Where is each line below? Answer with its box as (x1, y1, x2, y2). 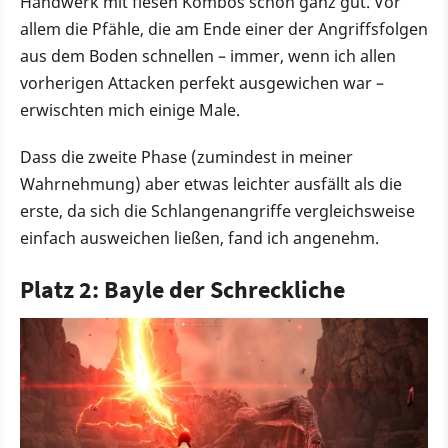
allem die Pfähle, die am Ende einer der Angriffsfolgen (20, 17, 428, 40)
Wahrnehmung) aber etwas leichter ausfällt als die (20, 172, 402, 195)
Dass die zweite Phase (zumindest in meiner (20, 145, 353, 168)
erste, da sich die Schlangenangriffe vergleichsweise (20, 199, 415, 222)
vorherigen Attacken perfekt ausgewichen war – (20, 71, 384, 94)
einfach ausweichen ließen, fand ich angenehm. (20, 226, 379, 249)
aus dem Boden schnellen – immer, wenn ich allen (20, 44, 396, 67)
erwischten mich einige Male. (20, 98, 240, 121)
